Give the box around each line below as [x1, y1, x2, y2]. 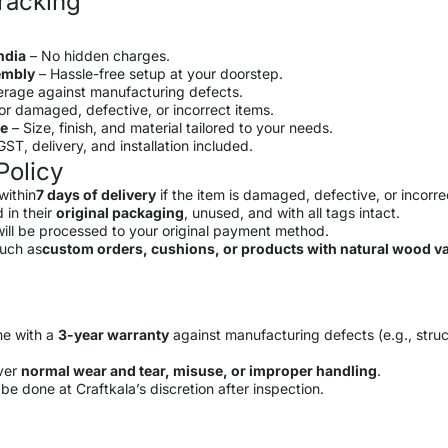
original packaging [55, 203, 184, 221]
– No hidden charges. [25, 46, 170, 64]
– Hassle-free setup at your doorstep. [34, 64, 283, 82]
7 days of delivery [35, 185, 156, 203]
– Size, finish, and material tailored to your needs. [7, 118, 333, 136]
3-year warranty [57, 325, 169, 343]
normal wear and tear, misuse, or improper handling [20, 361, 377, 379]
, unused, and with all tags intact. [183, 203, 400, 221]
